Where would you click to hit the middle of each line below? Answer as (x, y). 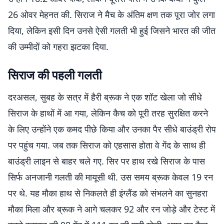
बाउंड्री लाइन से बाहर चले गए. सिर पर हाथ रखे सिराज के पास (106, 161)
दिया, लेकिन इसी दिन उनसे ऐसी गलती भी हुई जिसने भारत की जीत (112, 30)
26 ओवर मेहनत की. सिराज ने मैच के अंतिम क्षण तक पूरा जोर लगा (111, 14)
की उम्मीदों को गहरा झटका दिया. (58, 46)
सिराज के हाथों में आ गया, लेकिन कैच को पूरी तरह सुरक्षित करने (108, 113)
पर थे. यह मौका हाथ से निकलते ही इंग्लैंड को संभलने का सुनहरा (108, 193)
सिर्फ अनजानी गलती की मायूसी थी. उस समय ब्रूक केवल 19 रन (110, 177)
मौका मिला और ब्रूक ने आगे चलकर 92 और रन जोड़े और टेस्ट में (111, 209)
